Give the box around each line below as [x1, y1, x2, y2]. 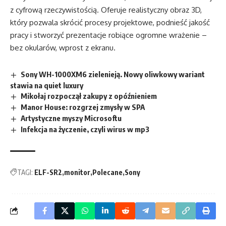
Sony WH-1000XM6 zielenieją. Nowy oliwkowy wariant [21, 70, 205, 79]
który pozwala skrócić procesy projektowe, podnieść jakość [10, 18, 210, 28]
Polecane [92, 167, 123, 177]
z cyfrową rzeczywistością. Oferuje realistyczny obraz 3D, [10, 5, 202, 15]
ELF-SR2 [34, 167, 62, 177]
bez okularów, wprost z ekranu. [10, 43, 116, 53]
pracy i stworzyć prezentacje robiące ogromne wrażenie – [10, 30, 207, 40]
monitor [64, 167, 90, 177]
